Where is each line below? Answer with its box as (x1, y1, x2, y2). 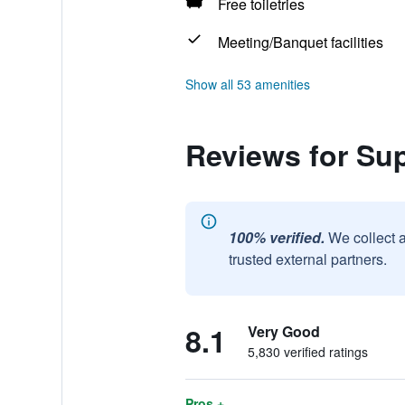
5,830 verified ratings (247, 343, 368, 361)
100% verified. (228, 227, 325, 248)
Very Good (247, 321, 320, 342)
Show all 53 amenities (184, 75, 310, 93)
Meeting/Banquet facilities (217, 32, 383, 52)
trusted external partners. (228, 249, 387, 269)
